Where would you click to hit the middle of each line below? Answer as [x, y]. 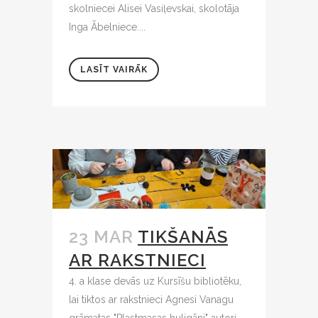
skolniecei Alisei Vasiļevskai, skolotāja [154, 9]
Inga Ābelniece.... [107, 27]
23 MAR [101, 236]
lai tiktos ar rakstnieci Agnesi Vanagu [151, 299]
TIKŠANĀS [183, 236]
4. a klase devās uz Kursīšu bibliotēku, [155, 281]
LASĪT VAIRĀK [114, 70]
